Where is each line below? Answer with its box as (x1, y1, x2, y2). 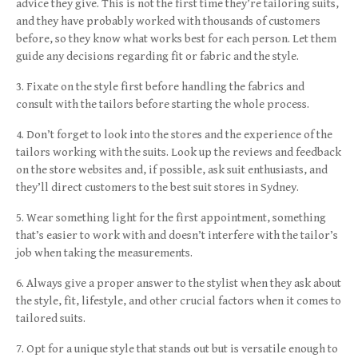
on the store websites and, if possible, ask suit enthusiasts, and (16, 162, 328, 177)
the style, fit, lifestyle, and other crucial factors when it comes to (16, 293, 341, 308)
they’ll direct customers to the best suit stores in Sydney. (16, 180, 299, 194)
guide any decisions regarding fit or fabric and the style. (16, 49, 299, 63)
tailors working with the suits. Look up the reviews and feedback (16, 145, 341, 159)
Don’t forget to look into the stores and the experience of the (26, 127, 332, 141)
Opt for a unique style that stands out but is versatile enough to (26, 341, 338, 356)
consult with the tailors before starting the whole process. (16, 97, 309, 111)
